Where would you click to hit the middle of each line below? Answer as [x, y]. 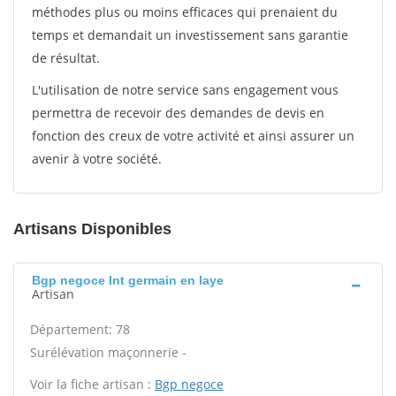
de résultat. [66, 58]
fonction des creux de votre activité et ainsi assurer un [193, 136]
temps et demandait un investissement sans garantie [190, 35]
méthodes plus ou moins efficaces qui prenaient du [185, 12]
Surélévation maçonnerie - [108, 352]
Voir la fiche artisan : [92, 384]
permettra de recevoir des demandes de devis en [178, 113]
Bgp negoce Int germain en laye [128, 280]
